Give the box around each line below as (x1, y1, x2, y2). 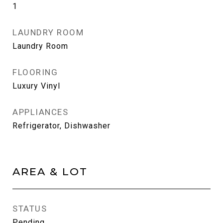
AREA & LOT (12, 165, 88, 178)
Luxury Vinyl (12, 81, 60, 91)
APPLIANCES (12, 107, 68, 117)
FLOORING (12, 67, 58, 77)
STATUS (12, 204, 47, 214)
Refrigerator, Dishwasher (12, 121, 111, 130)
